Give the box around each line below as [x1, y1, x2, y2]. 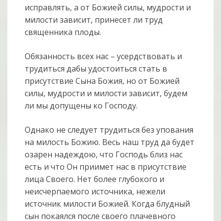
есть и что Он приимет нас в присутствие [25, 161, 187, 173]
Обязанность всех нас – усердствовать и [25, 51, 183, 62]
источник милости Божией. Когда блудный [25, 198, 190, 210]
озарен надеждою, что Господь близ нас [25, 149, 183, 160]
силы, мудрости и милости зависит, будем [25, 88, 188, 99]
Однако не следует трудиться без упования [25, 124, 194, 136]
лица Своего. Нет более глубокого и [25, 174, 165, 185]
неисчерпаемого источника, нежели [25, 186, 166, 197]
